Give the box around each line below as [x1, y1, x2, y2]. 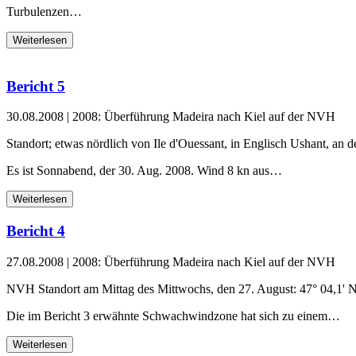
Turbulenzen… [6, 4, 82, 18]
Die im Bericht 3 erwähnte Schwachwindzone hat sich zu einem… [6, 308, 340, 323]
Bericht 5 [6, 77, 65, 95]
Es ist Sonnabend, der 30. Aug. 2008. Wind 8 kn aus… [6, 164, 282, 178]
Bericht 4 [6, 222, 65, 240]
